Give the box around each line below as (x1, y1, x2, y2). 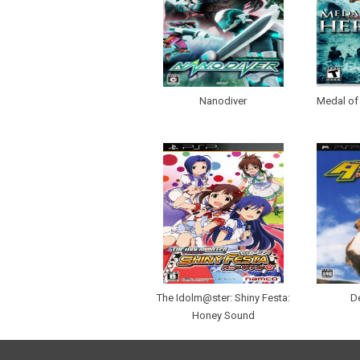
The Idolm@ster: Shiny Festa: (156, 292, 290, 305)
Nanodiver (199, 95, 247, 108)
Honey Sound (191, 309, 255, 322)
